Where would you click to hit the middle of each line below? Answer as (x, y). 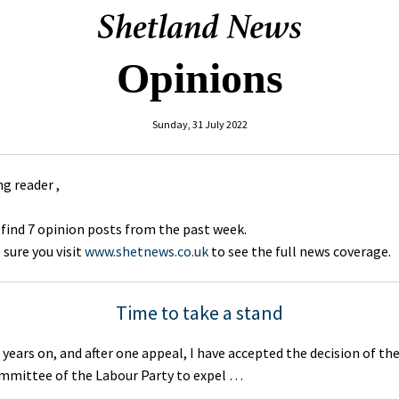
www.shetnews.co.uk (147, 251)
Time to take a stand (199, 313)
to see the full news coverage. (300, 251)
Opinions (199, 78)
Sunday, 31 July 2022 (199, 124)
